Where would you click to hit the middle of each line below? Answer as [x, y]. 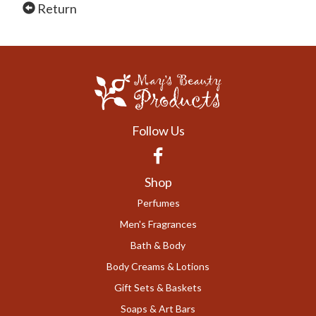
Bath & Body [158, 245]
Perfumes [158, 203]
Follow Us [158, 131]
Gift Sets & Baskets [158, 288]
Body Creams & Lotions [158, 267]
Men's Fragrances [158, 224]
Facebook [182, 152]
